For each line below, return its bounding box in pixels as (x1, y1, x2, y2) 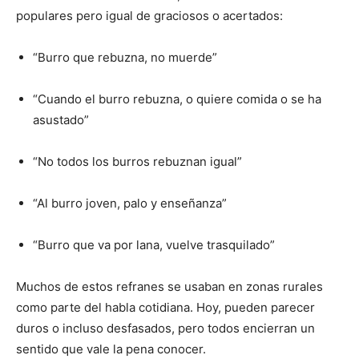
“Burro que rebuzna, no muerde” (33, 50, 217, 66)
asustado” (33, 112, 89, 128)
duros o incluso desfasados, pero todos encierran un (16, 321, 315, 337)
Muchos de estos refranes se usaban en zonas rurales (16, 279, 323, 295)
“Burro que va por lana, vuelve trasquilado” (33, 237, 275, 253)
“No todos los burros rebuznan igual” (33, 154, 242, 170)
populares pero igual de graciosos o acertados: (16, 8, 283, 24)
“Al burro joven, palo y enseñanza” (33, 196, 227, 212)
